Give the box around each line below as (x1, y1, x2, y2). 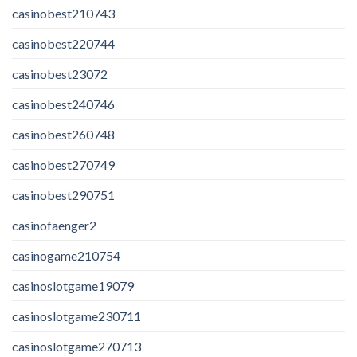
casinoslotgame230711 (12, 308, 141, 324)
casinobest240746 (12, 96, 115, 112)
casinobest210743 (12, 5, 115, 21)
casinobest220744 (12, 35, 115, 51)
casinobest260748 (12, 126, 115, 142)
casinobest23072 (12, 65, 108, 81)
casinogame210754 (12, 247, 120, 263)
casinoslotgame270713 (12, 338, 141, 354)
